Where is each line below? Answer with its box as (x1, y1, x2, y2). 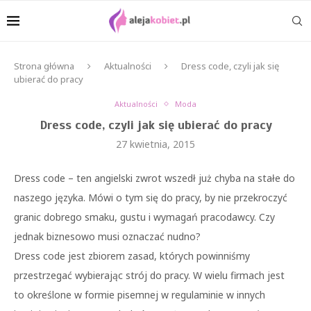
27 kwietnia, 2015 (116, 137, 195, 151)
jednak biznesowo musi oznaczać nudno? (14, 230, 201, 243)
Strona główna (14, 60, 74, 72)
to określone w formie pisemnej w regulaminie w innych (14, 288, 265, 301)
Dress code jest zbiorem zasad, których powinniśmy (14, 249, 250, 262)
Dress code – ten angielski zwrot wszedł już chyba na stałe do (14, 171, 295, 185)
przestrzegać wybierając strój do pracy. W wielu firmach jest (14, 269, 285, 282)
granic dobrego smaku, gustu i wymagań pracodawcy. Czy (14, 210, 275, 224)
